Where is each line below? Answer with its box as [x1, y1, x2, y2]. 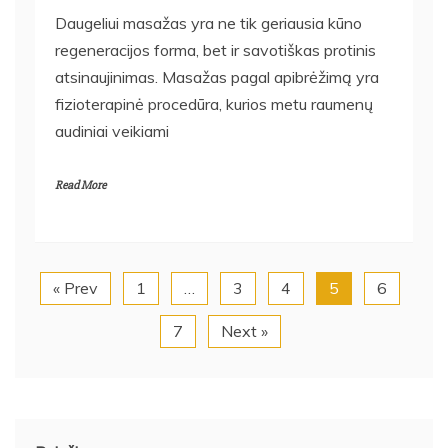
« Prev [53, 269, 98, 290]
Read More [55, 169, 106, 185]
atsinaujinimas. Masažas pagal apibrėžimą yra [55, 58, 379, 79]
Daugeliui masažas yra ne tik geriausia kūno [55, 4, 362, 25]
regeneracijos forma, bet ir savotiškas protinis [55, 31, 376, 52]
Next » [220, 312, 268, 333]
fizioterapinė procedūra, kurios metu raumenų [55, 85, 373, 106]
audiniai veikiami [55, 112, 169, 133]
